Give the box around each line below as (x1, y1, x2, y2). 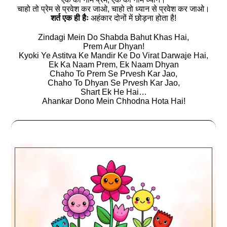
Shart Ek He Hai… (80, 88, 147, 97)
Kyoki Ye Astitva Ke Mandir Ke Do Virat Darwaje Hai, (19, 51, 208, 60)
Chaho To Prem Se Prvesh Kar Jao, (50, 69, 177, 79)
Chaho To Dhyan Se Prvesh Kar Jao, (47, 79, 180, 88)
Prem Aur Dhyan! (83, 42, 144, 51)
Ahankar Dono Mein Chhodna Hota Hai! (42, 97, 185, 106)
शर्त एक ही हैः (51, 14, 89, 23)
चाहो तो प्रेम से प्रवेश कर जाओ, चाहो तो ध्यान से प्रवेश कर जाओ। (17, 5, 210, 14)
